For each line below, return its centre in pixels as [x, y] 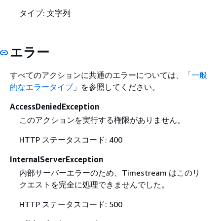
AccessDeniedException [55, 107]
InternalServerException [56, 160]
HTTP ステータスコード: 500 [71, 204]
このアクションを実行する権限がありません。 [102, 120]
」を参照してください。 [116, 87]
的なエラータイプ [41, 87]
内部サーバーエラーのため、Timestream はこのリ [110, 173]
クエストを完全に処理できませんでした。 [94, 185]
